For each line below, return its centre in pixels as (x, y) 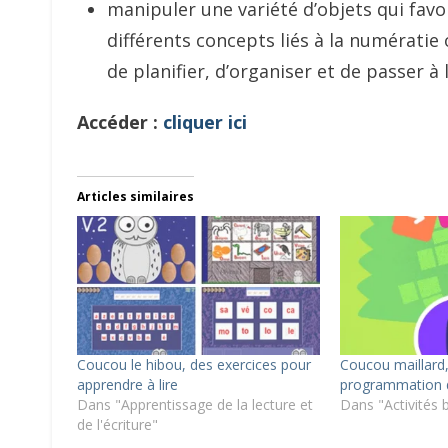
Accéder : (120, 122)
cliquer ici (205, 122)
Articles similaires (135, 196)
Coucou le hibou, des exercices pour (194, 364)
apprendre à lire (127, 384)
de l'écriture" (117, 424)
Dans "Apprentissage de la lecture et (195, 404)
